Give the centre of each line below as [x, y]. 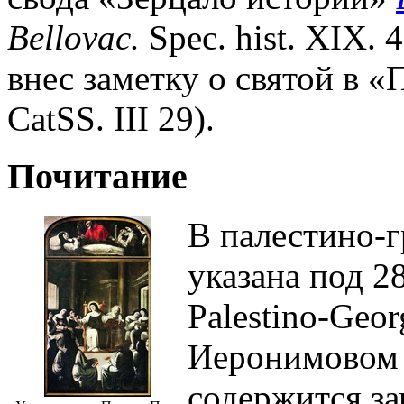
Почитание [97, 177]
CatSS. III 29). [111, 118]
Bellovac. [73, 37]
